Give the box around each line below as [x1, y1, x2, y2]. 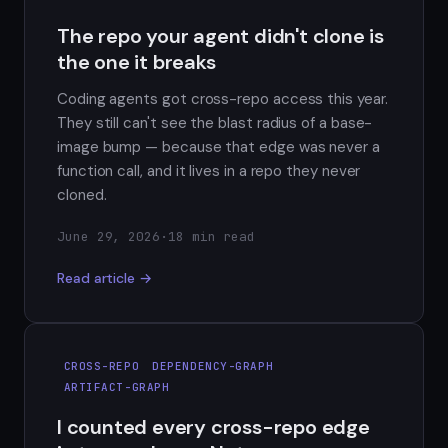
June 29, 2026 [57, 227, 161, 245]
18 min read [167, 227, 256, 245]
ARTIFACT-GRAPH [63, 380, 170, 395]
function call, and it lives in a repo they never [57, 160, 361, 181]
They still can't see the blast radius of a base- [57, 112, 373, 133]
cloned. [57, 184, 107, 205]
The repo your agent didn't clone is [57, 22, 384, 49]
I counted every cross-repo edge [57, 414, 370, 441]
